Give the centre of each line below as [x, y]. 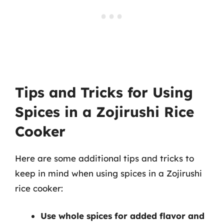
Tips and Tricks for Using [104, 92]
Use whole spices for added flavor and [122, 216]
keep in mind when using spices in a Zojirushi [108, 173]
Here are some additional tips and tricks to [104, 158]
